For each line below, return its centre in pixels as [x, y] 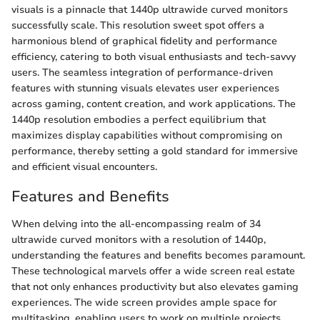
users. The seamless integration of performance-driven [142, 73]
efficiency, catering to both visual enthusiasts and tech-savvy [154, 57]
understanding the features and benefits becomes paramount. [158, 255]
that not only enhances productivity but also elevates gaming [155, 286]
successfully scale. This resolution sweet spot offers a [138, 26]
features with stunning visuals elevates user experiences [145, 89]
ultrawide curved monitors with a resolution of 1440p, [139, 239]
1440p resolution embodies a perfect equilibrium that [139, 120]
